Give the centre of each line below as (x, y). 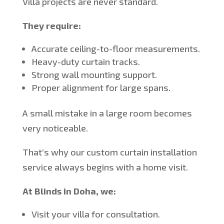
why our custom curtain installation (123, 152)
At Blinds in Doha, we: (69, 191)
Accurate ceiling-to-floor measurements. (115, 49)
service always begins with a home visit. (105, 167)
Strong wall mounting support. (94, 75)
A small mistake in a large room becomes (107, 113)
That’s (35, 152)
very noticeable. (55, 128)
